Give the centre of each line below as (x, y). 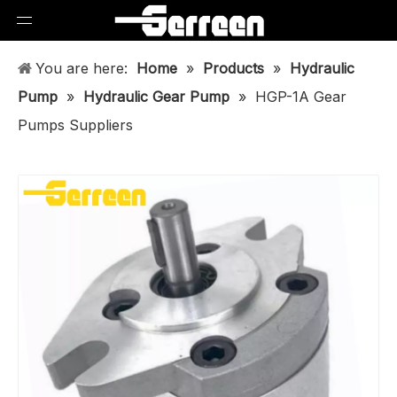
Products (234, 68)
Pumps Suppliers (75, 125)
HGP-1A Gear (301, 97)
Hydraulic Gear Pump (159, 97)
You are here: (82, 68)
